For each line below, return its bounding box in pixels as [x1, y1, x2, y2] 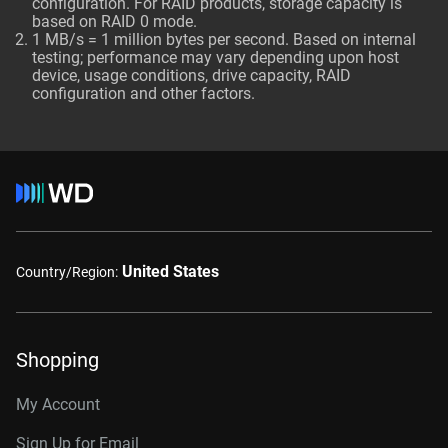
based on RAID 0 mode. [32, 12, 197, 31]
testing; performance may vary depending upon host [32, 48, 399, 67]
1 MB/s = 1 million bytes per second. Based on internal [32, 30, 416, 49]
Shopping [16, 348, 99, 372]
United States [122, 262, 219, 281]
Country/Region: [16, 263, 118, 280]
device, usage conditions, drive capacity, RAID [32, 66, 351, 85]
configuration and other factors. [32, 84, 255, 103]
